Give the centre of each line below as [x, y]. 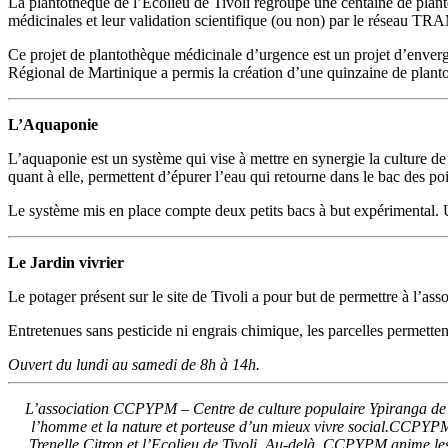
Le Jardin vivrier [66, 262]
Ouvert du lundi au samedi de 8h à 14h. [134, 364]
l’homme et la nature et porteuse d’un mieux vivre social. [210, 426]
